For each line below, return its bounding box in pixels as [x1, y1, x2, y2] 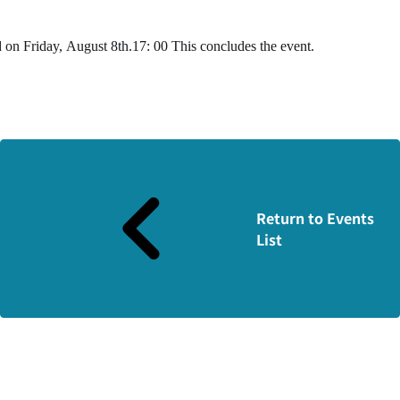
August [66, 38, 107, 54]
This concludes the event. [168, 38, 314, 54]
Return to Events [255, 207, 374, 229]
